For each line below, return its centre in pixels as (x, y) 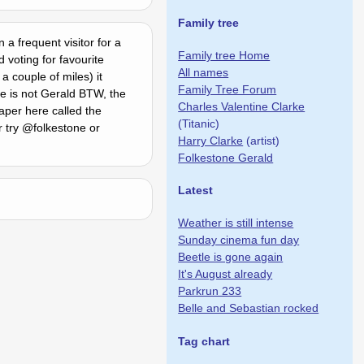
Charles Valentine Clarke (242, 107)
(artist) (262, 141)
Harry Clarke (211, 141)
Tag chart (204, 341)
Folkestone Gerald (226, 158)
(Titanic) (199, 124)
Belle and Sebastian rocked (249, 308)
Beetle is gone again (231, 257)
